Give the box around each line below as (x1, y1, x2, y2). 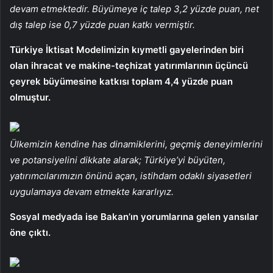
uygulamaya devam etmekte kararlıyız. (10, 185, 174, 197)
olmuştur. (10, 91, 51, 103)
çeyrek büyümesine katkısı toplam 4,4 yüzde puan (10, 75, 233, 87)
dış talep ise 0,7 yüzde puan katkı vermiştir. (10, 18, 195, 30)
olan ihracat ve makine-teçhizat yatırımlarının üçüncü (10, 59, 248, 71)
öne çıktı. (10, 226, 51, 238)
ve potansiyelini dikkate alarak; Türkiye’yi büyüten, (10, 154, 225, 166)
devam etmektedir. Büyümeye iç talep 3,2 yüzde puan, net (10, 2, 259, 15)
